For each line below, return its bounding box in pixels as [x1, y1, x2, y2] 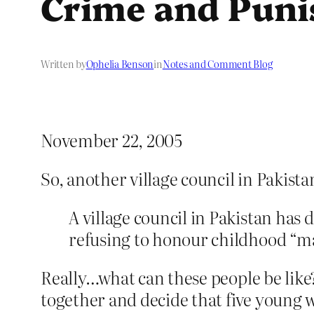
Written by [41, 57, 86, 71]
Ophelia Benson [86, 57, 154, 71]
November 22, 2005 [41, 128, 182, 153]
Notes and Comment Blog [162, 57, 273, 71]
